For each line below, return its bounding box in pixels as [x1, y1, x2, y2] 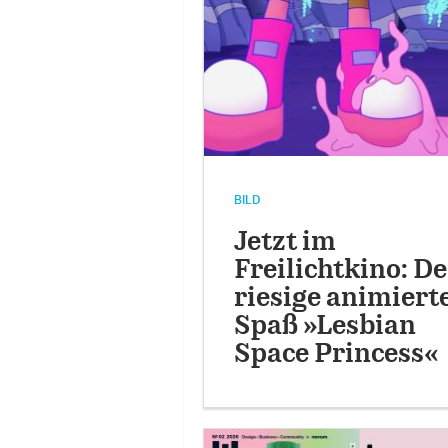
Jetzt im [233, 229, 336, 255]
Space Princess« [233, 341, 439, 367]
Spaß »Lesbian [233, 313, 416, 339]
